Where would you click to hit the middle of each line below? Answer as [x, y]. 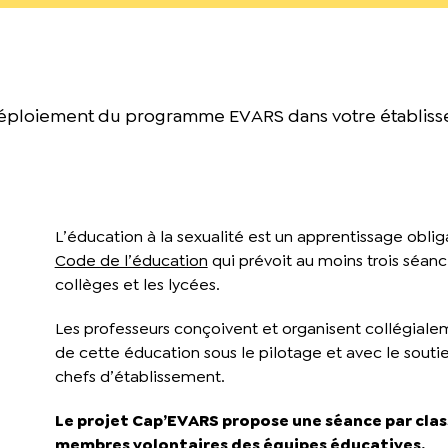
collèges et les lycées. [137, 284]
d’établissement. [162, 376]
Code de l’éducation [131, 260]
